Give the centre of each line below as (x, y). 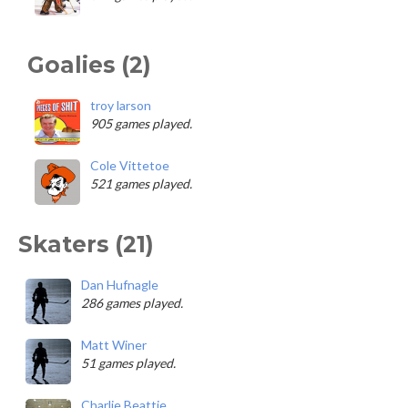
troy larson (121, 105)
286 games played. (132, 303)
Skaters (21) (86, 244)
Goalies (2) (89, 65)
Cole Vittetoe (130, 165)
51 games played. (128, 363)
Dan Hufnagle (120, 285)
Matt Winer (114, 345)
